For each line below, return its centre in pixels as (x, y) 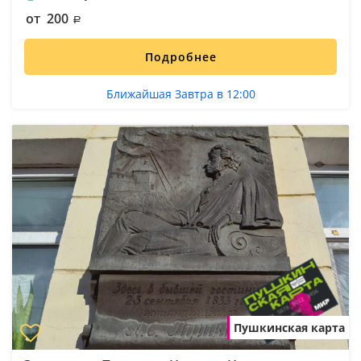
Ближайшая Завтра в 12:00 (180, 93)
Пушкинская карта (289, 327)
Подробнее (180, 56)
